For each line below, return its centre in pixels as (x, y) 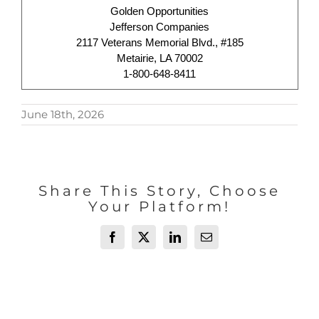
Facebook (134, 242)
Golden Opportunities (160, 11)
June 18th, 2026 (63, 114)
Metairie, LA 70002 (159, 58)
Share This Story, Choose (159, 191)
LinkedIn (195, 242)
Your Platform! (159, 207)
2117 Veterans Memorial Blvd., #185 (159, 42)
